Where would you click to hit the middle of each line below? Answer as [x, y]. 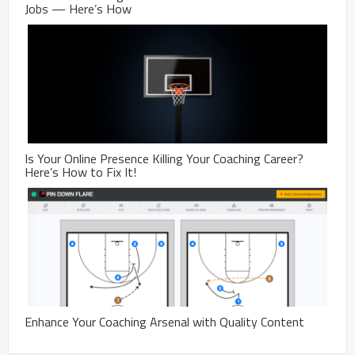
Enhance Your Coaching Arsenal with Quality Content [164, 322]
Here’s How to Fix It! [80, 172]
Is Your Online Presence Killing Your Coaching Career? [164, 159]
